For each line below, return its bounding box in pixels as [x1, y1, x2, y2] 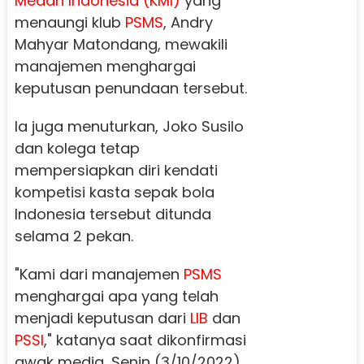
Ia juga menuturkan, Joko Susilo [14, 116, 244, 137]
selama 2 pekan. [14, 226, 133, 247]
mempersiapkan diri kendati [14, 160, 218, 181]
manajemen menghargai [14, 56, 196, 77]
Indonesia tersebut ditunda [14, 204, 211, 225]
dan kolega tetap [14, 138, 140, 159]
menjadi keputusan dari [14, 308, 190, 329]
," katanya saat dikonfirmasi [43, 330, 246, 351]
